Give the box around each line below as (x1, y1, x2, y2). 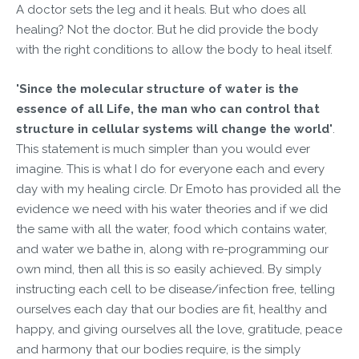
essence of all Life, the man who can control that (16, 102, 320, 116)
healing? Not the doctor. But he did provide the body (16, 22, 318, 37)
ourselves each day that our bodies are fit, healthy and (16, 302, 327, 317)
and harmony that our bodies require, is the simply (16, 342, 301, 357)
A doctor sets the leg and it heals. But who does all (16, 2, 306, 17)
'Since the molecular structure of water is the (16, 82, 299, 96)
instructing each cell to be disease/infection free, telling (16, 282, 335, 296)
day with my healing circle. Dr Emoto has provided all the (16, 182, 341, 196)
